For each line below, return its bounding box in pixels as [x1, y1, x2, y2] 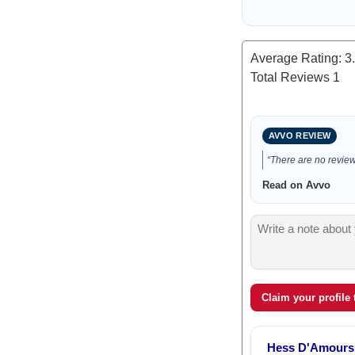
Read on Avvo [261, 179, 330, 191]
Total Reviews [250, 71, 333, 84]
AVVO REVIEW [268, 131, 331, 140]
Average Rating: [250, 52, 345, 65]
